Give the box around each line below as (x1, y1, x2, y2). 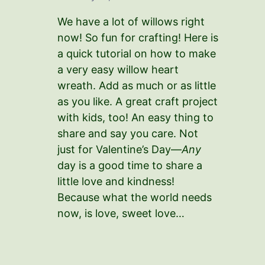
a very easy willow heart (57, 63, 179, 76)
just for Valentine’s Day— (57, 143, 182, 156)
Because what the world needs (57, 191, 212, 204)
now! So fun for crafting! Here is (57, 31, 218, 44)
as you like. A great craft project (57, 95, 218, 108)
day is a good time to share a (57, 159, 202, 172)
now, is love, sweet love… (57, 207, 185, 220)
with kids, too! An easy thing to (57, 111, 214, 124)
